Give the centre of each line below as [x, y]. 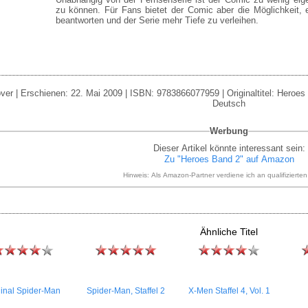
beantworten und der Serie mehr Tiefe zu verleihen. [157, 20]
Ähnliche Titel [229, 232]
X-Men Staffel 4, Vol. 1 [229, 291]
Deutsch [229, 103]
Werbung [229, 131]
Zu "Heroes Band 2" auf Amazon [229, 159]
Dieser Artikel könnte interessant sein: [229, 148]
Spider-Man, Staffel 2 [126, 291]
